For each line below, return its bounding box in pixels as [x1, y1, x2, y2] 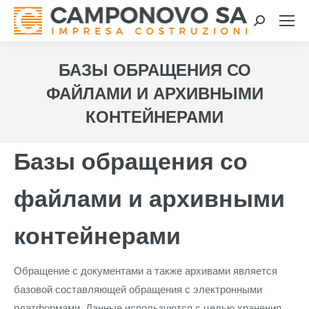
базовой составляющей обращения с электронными [14, 283, 262, 295]
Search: [253, 18, 288, 30]
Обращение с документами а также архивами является [14, 265, 277, 277]
